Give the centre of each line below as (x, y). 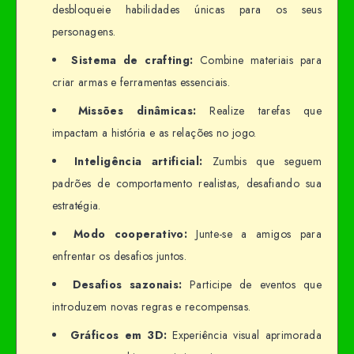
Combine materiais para (257, 60)
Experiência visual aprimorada (245, 335)
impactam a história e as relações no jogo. (154, 133)
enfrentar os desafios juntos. (120, 256)
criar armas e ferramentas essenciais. (141, 83)
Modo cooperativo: (130, 234)
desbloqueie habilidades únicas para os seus (187, 10)
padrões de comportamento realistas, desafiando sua (187, 184)
